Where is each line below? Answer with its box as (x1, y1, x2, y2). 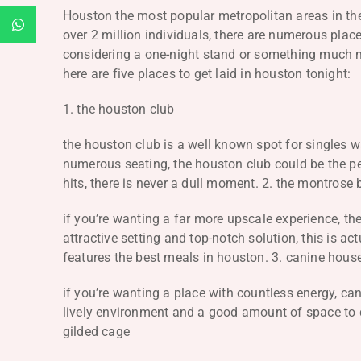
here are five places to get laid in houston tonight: (62, 65, 351, 81)
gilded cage (62, 323, 131, 339)
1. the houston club (62, 101, 175, 117)
